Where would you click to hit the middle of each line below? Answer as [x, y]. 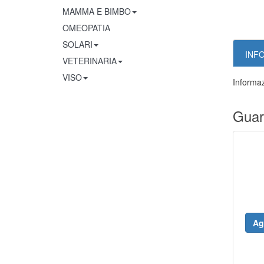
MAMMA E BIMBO [97, 11]
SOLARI [77, 44]
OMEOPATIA [86, 28]
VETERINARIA [90, 61]
